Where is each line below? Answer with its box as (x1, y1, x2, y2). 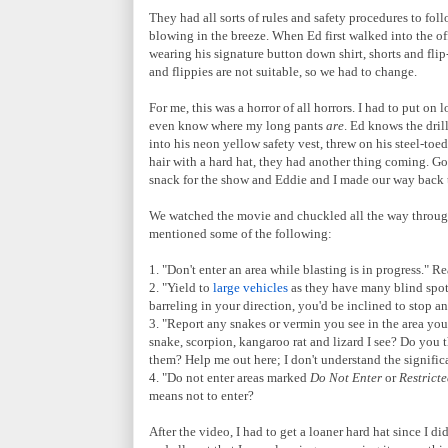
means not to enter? (149, 387, 254, 403)
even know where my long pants (149, 117, 326, 133)
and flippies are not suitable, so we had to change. (149, 63, 417, 79)
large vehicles (213, 279, 288, 295)
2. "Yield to (149, 279, 213, 295)
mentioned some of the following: (149, 225, 332, 241)
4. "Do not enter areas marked (149, 369, 310, 385)
